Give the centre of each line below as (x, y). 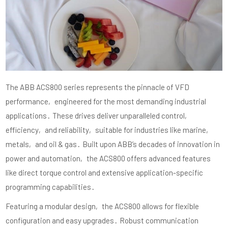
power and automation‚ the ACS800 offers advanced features (108, 158)
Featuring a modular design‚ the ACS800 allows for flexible (103, 206)
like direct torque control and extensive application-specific (105, 172)
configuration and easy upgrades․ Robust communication (102, 220)
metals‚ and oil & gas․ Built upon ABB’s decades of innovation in (113, 144)
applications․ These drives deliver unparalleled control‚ (98, 115)
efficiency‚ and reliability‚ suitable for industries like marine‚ (108, 130)
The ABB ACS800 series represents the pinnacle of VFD (98, 87)
